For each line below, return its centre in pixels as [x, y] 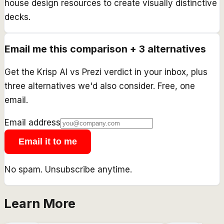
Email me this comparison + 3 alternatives [105, 49]
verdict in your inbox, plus [154, 72]
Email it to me [48, 141]
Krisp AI [52, 72]
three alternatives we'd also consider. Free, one [100, 86]
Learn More [40, 203]
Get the [21, 72]
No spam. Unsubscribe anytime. [68, 169]
